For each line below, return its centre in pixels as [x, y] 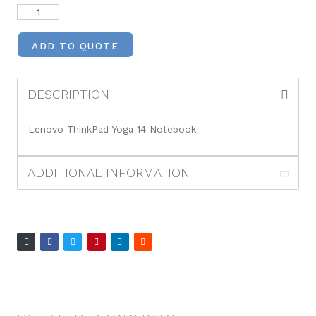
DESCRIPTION [69, 94]
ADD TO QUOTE [75, 46]
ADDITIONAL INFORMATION [109, 172]
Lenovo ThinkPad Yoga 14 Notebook [112, 129]
